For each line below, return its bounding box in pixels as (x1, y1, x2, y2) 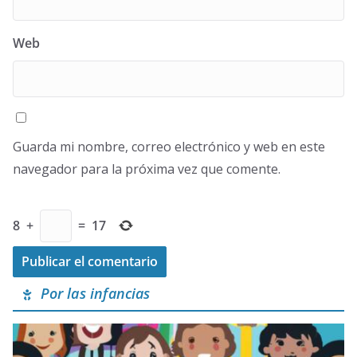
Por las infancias (32, 283, 151, 303)
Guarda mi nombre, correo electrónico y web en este (13, 137, 325, 155)
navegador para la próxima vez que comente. (13, 159, 280, 178)
